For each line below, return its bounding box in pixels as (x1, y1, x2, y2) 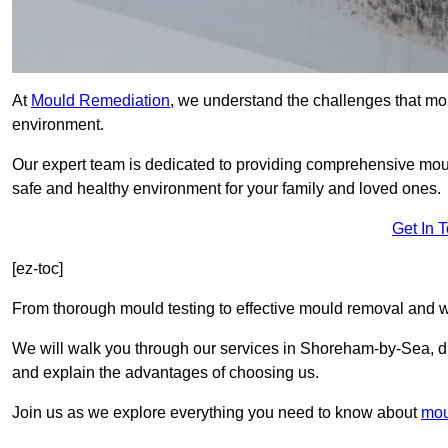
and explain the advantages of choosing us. (12, 364, 319, 382)
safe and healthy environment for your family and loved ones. (12, 180, 441, 198)
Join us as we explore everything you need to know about (12, 404, 421, 422)
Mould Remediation (31, 92, 170, 110)
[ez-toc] (12, 260, 63, 278)
